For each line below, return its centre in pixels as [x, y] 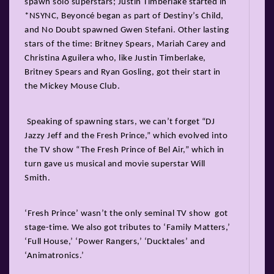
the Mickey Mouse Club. [72, 86]
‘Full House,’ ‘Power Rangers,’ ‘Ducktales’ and [115, 242]
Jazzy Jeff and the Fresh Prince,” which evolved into [126, 136]
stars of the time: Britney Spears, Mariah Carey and [125, 44]
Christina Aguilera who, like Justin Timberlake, [115, 58]
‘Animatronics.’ [54, 256]
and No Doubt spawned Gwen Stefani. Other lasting [127, 30]
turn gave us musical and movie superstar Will [115, 164]
